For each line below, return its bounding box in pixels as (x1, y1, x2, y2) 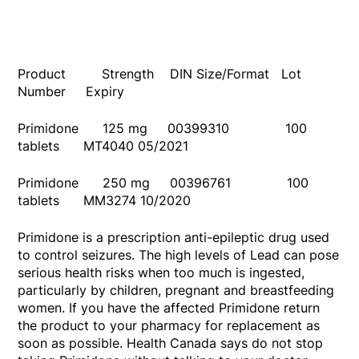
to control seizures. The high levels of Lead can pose (18, 247, 340, 264)
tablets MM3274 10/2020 (18, 192, 192, 209)
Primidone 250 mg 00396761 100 (18, 175, 309, 192)
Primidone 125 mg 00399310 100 (18, 120, 308, 137)
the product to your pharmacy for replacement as (18, 317, 321, 334)
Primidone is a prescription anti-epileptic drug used (18, 229, 330, 246)
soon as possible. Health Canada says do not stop (18, 335, 324, 352)
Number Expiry (18, 83, 125, 100)
